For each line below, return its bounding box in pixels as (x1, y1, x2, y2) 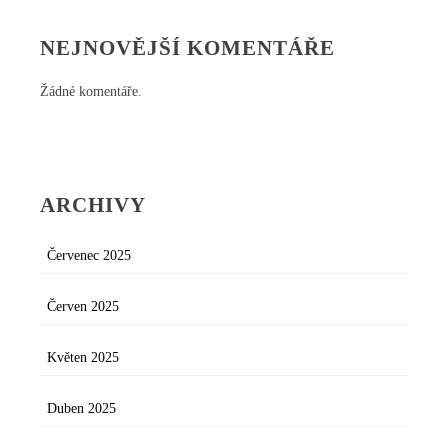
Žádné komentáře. (40, 84, 142, 100)
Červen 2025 (47, 299, 119, 315)
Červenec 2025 (47, 248, 131, 264)
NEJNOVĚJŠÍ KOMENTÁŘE (40, 35, 335, 60)
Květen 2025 (47, 350, 119, 366)
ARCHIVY (40, 192, 146, 217)
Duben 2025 (47, 401, 116, 417)
